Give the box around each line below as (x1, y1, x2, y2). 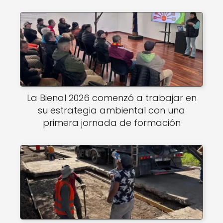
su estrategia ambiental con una (38, 104, 185, 116)
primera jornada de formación (42, 116, 181, 129)
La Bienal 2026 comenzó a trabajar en (26, 92, 197, 104)
